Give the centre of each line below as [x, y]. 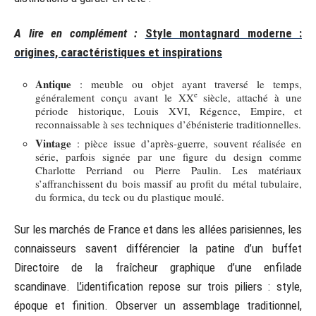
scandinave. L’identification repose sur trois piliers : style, [158, 286]
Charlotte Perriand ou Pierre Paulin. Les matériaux [169, 170]
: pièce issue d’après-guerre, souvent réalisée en [187, 143]
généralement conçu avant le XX [115, 97]
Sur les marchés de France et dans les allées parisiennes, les [158, 229]
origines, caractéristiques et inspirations [118, 52]
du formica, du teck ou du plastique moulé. [130, 197]
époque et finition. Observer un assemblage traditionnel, [158, 305]
